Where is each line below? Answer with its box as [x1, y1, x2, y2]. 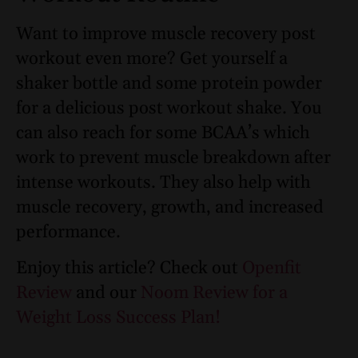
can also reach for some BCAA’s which [16, 121, 310, 145]
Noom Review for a [141, 281, 288, 304]
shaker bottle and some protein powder [16, 72, 322, 95]
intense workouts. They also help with [16, 171, 311, 194]
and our [72, 281, 141, 304]
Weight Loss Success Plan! [16, 306, 221, 329]
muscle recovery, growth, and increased [16, 196, 324, 219]
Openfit [242, 257, 301, 280]
